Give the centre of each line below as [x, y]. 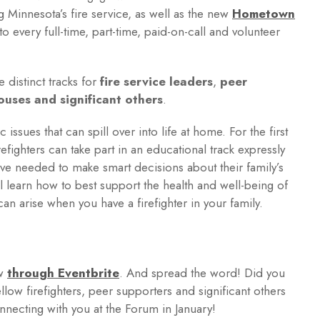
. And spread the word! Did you [202, 272]
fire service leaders [156, 81]
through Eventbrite [63, 272]
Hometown [264, 13]
